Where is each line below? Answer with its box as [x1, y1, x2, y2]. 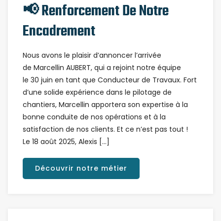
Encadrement [23, 20, 95, 43]
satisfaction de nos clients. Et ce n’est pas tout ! [23, 124, 188, 134]
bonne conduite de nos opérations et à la [23, 112, 166, 122]
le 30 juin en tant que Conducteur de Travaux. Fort [23, 75, 197, 85]
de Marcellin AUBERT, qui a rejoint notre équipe [23, 63, 181, 73]
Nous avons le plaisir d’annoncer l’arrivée [23, 50, 161, 60]
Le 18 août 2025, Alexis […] [23, 137, 110, 147]
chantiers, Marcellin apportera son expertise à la [23, 100, 188, 110]
